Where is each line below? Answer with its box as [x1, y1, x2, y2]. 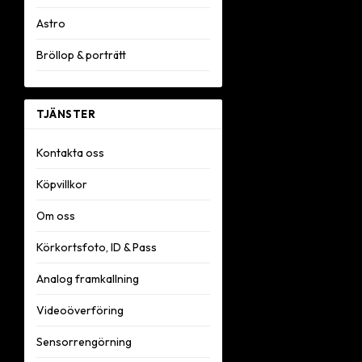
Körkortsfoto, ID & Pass [36, 240, 157, 255]
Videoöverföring [36, 303, 124, 318]
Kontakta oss [36, 145, 104, 160]
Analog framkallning [36, 271, 139, 286]
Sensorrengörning [36, 335, 132, 349]
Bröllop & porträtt [36, 48, 126, 62]
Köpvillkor [36, 177, 87, 192]
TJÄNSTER [36, 107, 95, 120]
